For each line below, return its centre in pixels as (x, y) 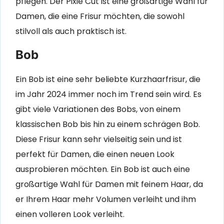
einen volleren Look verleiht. (70, 214)
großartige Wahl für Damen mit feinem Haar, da (109, 184)
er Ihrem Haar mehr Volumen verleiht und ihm (106, 199)
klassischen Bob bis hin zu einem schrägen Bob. (108, 124)
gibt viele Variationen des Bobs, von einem (98, 109)
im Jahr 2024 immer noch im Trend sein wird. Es (108, 94)
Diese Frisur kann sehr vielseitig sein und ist (99, 139)
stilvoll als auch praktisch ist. (71, 31)
